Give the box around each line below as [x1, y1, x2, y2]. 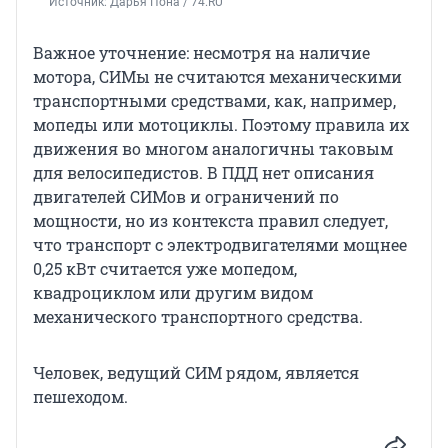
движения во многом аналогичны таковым [33, 137, 393, 159]
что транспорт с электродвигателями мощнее [33, 233, 407, 255]
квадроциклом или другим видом [33, 281, 313, 303]
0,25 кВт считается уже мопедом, [33, 257, 297, 279]
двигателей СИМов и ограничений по [33, 185, 339, 207]
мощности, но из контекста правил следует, [33, 209, 388, 231]
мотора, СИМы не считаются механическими [33, 65, 402, 87]
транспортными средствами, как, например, [33, 89, 396, 111]
